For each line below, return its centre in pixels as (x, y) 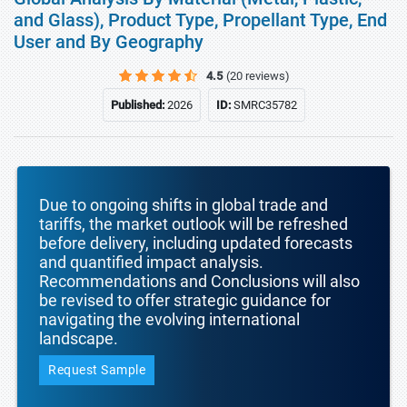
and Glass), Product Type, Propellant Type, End (200, 20)
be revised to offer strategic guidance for (185, 300)
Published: (139, 105)
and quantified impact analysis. (151, 262)
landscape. (79, 338)
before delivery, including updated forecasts (196, 243)
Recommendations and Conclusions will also (199, 281)
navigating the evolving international (169, 319)
